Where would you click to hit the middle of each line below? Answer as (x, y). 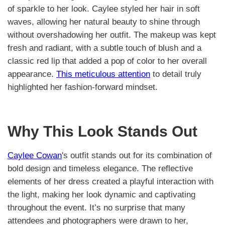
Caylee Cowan (35, 155)
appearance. (32, 74)
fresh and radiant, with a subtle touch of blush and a (104, 48)
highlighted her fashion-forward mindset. (83, 87)
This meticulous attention (103, 74)
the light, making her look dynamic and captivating (101, 194)
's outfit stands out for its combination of (137, 155)
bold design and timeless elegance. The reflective (100, 168)
